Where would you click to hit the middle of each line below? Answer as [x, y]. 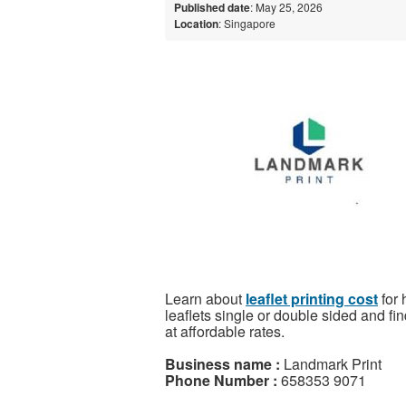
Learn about [205, 298]
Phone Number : [221, 380]
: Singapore [247, 23]
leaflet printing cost [312, 298]
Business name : [222, 363]
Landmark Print [331, 363]
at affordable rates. [225, 331]
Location [196, 23]
